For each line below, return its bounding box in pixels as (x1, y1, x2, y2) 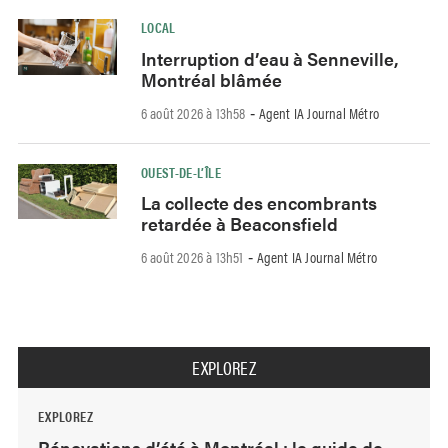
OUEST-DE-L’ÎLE (140, 161, 221, 182)
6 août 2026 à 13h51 (140, 246, 244, 268)
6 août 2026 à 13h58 (140, 101, 246, 123)
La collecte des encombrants (140, 190, 377, 216)
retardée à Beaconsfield (140, 211, 338, 237)
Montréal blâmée (140, 66, 282, 92)
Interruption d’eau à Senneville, (140, 45, 399, 71)
